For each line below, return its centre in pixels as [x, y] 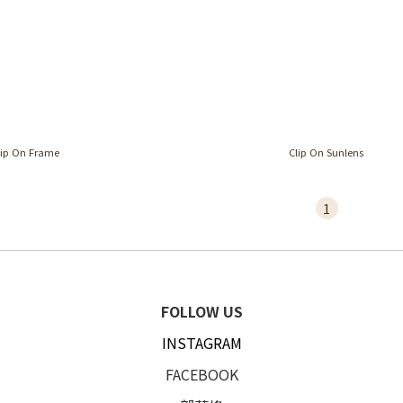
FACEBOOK [201, 374]
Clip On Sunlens [327, 152]
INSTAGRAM [201, 342]
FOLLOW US [201, 311]
